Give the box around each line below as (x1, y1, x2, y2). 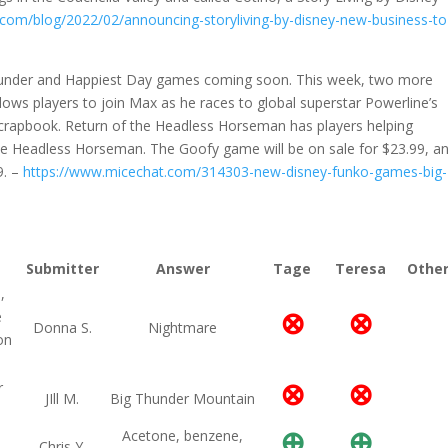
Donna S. (32, 318, 92, 337)
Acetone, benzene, (122, 426, 244, 445)
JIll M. (45, 389, 80, 408)
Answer (155, 259, 210, 278)
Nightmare (148, 318, 218, 337)
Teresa (334, 259, 386, 278)
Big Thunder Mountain (110, 389, 256, 408)
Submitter (25, 259, 99, 278)
